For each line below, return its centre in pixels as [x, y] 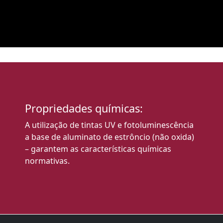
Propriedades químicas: [84, 108]
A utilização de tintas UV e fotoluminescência [109, 125]
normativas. [47, 161]
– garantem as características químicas [98, 149]
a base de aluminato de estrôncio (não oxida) [110, 137]
